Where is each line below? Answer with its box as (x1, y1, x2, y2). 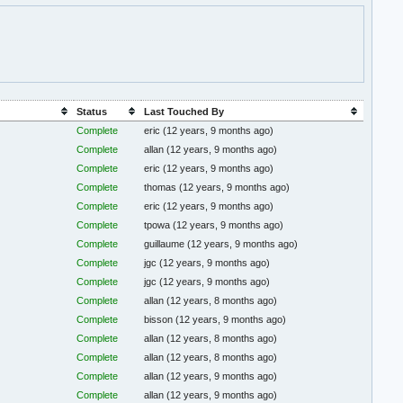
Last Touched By (143, 106, 224, 118)
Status (76, 106, 107, 118)
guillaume (144, 238, 188, 250)
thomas (144, 182, 180, 193)
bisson (144, 314, 176, 326)
